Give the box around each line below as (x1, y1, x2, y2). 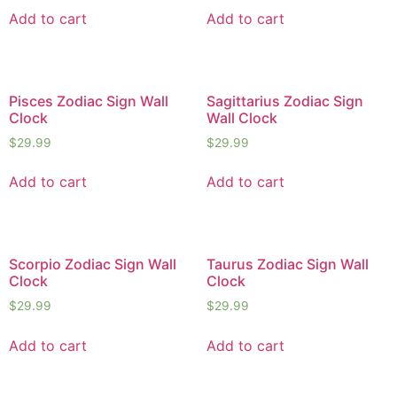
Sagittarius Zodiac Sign (206, 91, 363, 110)
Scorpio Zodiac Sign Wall (9, 255, 176, 274)
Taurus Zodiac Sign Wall (206, 255, 369, 274)
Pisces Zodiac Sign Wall (9, 91, 168, 110)
